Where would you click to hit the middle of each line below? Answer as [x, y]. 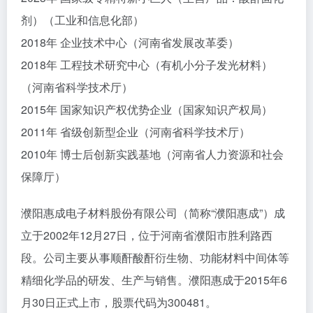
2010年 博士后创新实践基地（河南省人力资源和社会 [152, 154]
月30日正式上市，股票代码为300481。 [119, 302]
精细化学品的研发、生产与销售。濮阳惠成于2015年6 [154, 280]
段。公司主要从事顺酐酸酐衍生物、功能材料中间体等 [155, 257]
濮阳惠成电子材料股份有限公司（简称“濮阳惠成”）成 [153, 213]
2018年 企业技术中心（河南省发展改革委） [130, 42]
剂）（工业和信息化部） [82, 20]
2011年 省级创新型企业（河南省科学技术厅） [136, 132]
